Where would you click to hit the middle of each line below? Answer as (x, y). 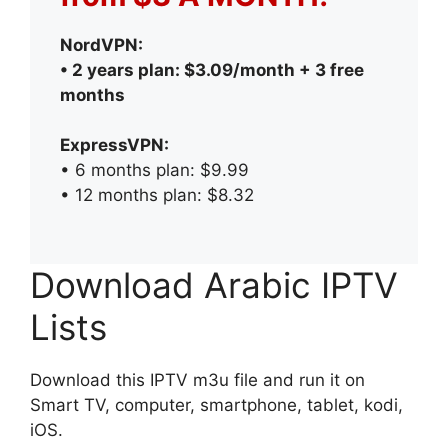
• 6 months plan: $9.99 (154, 170)
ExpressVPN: (114, 145)
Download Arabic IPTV (214, 284)
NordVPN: (101, 44)
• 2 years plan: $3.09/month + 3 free (212, 69)
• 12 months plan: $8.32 (157, 195)
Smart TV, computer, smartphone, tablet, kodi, (216, 404)
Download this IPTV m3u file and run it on (197, 379)
